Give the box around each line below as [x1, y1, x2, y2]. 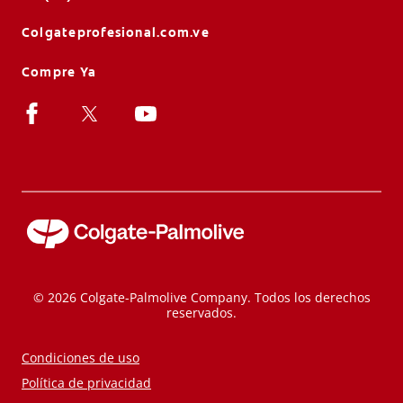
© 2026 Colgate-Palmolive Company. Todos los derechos [32, 288, 371, 306]
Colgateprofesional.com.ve [22, 23, 210, 40]
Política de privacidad [22, 373, 151, 391]
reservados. [166, 303, 237, 321]
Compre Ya [22, 63, 97, 80]
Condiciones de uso [22, 348, 139, 366]
